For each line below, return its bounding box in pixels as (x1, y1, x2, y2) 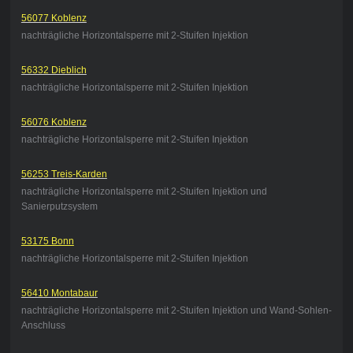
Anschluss (20, 320, 65, 332)
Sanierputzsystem (20, 201, 98, 213)
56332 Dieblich (20, 65, 87, 76)
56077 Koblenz (20, 13, 87, 24)
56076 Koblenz (20, 117, 87, 128)
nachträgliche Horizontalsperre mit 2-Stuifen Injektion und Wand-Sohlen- (20, 305, 332, 317)
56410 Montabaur (20, 288, 98, 299)
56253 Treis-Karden (20, 169, 107, 180)
